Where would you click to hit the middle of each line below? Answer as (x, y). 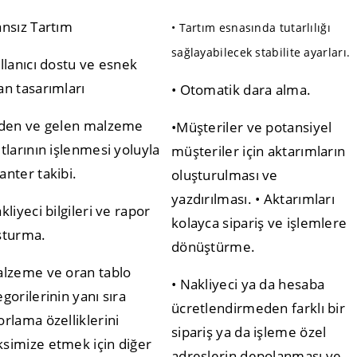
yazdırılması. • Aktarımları (253, 198)
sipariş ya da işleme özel (249, 331)
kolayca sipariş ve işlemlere (259, 222)
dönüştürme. (213, 246)
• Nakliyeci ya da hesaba (248, 284)
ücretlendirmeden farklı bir (258, 308)
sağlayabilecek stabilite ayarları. (261, 52)
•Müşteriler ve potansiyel (251, 127)
